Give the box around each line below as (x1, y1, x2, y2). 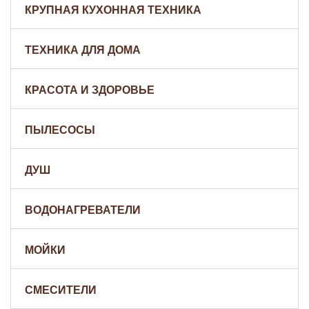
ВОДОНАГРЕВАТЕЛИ (25, 204, 141, 216)
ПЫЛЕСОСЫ (25, 124, 95, 136)
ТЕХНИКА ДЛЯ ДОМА (25, 44, 141, 56)
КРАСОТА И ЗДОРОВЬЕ (25, 84, 154, 96)
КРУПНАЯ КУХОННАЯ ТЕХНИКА (25, 4, 201, 16)
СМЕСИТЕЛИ (25, 284, 97, 296)
